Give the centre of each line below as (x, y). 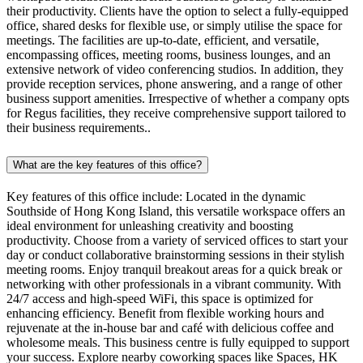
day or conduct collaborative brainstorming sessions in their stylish (175, 254)
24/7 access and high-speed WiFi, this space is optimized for (160, 298)
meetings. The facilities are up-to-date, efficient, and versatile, (163, 40)
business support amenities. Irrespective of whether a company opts (178, 98)
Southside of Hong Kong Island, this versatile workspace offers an (176, 211)
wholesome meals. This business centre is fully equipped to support (178, 342)
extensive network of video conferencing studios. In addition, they (175, 69)
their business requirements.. (79, 127)
